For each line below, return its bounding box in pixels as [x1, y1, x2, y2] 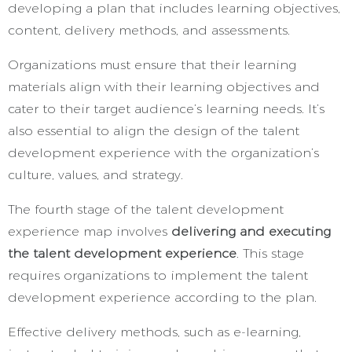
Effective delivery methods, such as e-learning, [8, 324, 301, 339]
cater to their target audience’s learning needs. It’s [8, 101, 324, 116]
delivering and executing [171, 224, 331, 239]
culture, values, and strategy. [8, 167, 183, 182]
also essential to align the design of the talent [8, 123, 299, 138]
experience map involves [8, 224, 171, 239]
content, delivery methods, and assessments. [8, 23, 294, 38]
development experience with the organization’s [8, 145, 319, 160]
